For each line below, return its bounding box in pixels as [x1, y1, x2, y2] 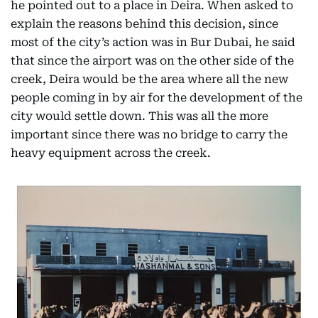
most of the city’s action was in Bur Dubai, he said [11, 35, 295, 50]
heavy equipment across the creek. [11, 146, 211, 160]
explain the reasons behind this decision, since [11, 17, 278, 31]
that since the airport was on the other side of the [11, 54, 294, 68]
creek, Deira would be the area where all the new [11, 72, 288, 87]
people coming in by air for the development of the [11, 91, 302, 105]
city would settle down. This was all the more [11, 109, 268, 124]
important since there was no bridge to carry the [11, 128, 287, 142]
